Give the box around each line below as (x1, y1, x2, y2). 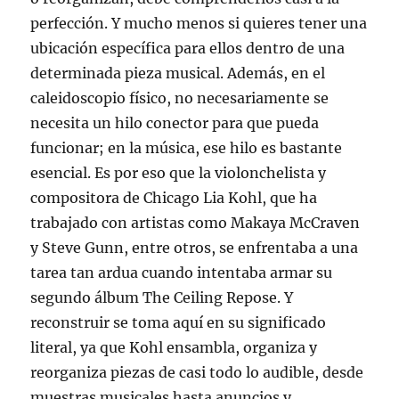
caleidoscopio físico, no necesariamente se (30, 89, 330, 108)
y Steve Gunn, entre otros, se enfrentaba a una (30, 239, 359, 257)
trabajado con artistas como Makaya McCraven (30, 214, 361, 232)
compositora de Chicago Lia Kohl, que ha (30, 189, 318, 208)
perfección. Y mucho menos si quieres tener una (30, 14, 368, 33)
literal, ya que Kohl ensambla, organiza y (30, 338, 318, 357)
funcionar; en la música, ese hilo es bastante (30, 139, 343, 158)
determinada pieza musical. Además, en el (30, 64, 326, 83)
